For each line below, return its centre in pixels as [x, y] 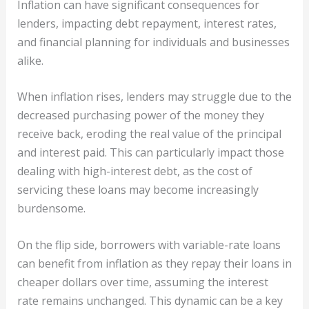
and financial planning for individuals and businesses [153, 42]
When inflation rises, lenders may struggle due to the [154, 97]
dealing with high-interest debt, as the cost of [134, 171]
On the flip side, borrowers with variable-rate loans [149, 245]
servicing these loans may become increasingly [138, 190]
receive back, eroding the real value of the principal [149, 134]
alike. [30, 60]
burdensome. [51, 209]
